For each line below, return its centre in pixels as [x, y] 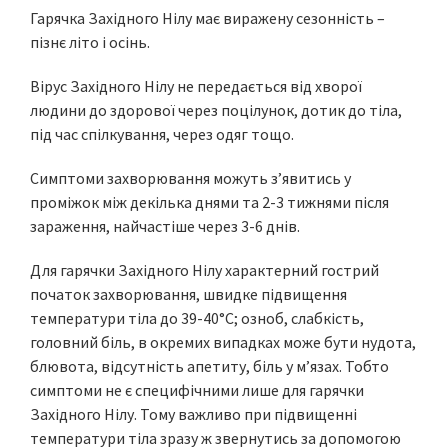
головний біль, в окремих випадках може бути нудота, [223, 342]
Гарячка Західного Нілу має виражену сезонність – [207, 18]
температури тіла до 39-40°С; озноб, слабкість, [197, 318]
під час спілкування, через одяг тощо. [162, 134]
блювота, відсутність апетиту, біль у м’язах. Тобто [209, 366]
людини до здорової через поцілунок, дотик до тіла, [216, 110]
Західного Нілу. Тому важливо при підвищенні [193, 414]
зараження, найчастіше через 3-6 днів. [165, 226]
